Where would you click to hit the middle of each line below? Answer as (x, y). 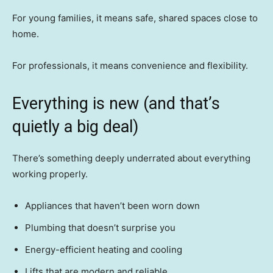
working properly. (50, 174)
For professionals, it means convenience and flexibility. (130, 66)
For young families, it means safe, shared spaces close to (135, 18)
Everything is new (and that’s (116, 104)
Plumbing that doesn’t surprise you (100, 228)
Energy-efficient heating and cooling (104, 250)
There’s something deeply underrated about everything (131, 158)
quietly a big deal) (75, 127)
